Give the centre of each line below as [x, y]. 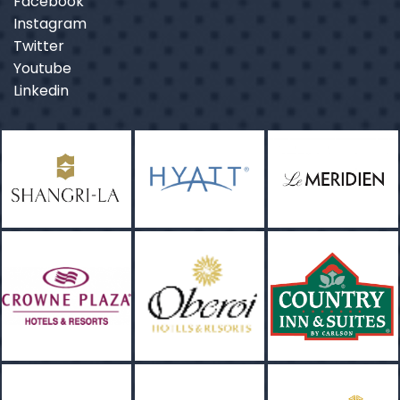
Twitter [39, 46]
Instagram [50, 24]
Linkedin [41, 91]
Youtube [42, 69]
